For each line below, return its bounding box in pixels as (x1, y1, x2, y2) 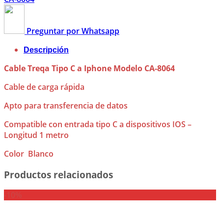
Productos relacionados (4, 168, 113, 181)
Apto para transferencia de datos (4, 100, 128, 111)
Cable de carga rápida (4, 81, 84, 92)
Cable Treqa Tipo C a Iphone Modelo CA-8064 (4, 62, 175, 74)
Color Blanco (4, 148, 54, 159)
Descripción (24, 45, 69, 54)
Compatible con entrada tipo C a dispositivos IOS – (4, 118, 192, 130)
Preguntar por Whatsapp (27, 25, 119, 36)
